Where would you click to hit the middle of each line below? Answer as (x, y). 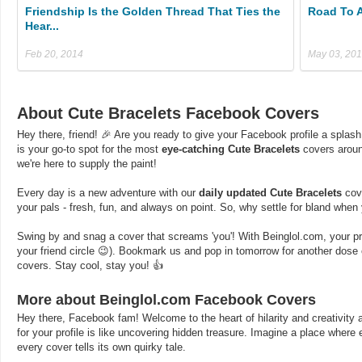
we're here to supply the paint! (87, 163)
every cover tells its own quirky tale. (101, 347)
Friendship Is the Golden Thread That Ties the (153, 11)
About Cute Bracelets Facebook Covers (168, 113)
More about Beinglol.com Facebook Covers (166, 299)
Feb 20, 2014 (54, 54)
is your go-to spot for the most (89, 149)
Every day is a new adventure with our (108, 192)
